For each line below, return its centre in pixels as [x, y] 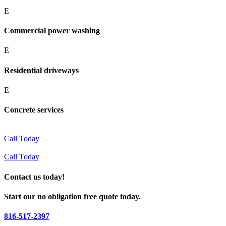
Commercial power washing [52, 30]
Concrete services [34, 110]
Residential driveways [41, 70]
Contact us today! [34, 177]
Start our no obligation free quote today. [72, 196]
